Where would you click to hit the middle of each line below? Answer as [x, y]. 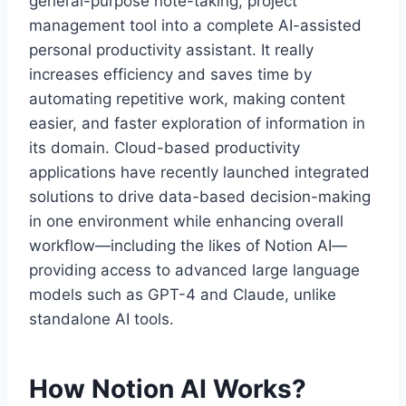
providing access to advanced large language [194, 270]
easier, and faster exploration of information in [197, 123]
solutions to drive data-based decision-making [200, 197]
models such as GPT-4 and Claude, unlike [183, 295]
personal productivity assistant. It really [171, 50]
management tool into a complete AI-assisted [195, 25]
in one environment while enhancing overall [186, 221]
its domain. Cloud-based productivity [164, 148]
